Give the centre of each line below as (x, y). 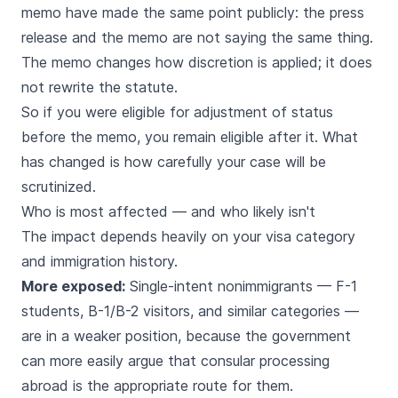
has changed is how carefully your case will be (174, 162)
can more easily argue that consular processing (175, 361)
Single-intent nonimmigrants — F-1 (241, 286)
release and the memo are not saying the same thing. (197, 37)
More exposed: (73, 286)
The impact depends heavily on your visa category (188, 236)
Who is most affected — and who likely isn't (168, 211)
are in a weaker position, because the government (186, 336)
